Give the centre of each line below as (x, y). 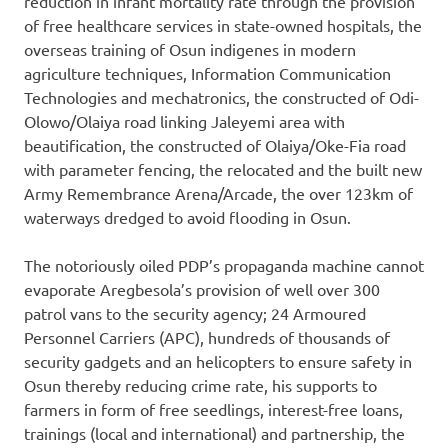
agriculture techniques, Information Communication (207, 73)
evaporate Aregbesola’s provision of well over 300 (202, 289)
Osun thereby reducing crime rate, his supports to (200, 385)
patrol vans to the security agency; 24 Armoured (195, 313)
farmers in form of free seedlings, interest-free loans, (213, 409)
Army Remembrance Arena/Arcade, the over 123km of (218, 193)
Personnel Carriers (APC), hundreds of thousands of (207, 337)
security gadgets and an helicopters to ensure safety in (218, 361)
